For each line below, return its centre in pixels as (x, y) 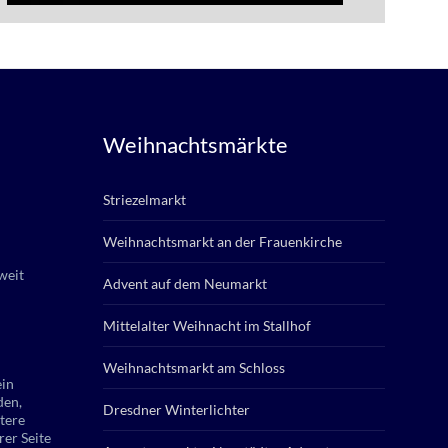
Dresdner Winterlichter (176, 409)
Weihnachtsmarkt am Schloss (194, 367)
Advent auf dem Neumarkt (185, 283)
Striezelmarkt (144, 199)
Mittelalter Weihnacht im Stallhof (207, 325)
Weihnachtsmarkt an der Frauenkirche (222, 241)
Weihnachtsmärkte (195, 144)
